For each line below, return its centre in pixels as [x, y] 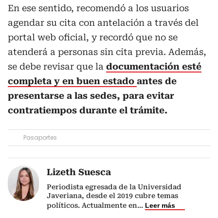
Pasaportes [40, 137]
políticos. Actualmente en [92, 205]
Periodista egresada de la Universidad [114, 187]
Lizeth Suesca [79, 172]
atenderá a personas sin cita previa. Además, [107, 52]
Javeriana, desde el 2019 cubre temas [112, 196]
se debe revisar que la [57, 66]
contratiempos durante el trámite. [88, 110]
